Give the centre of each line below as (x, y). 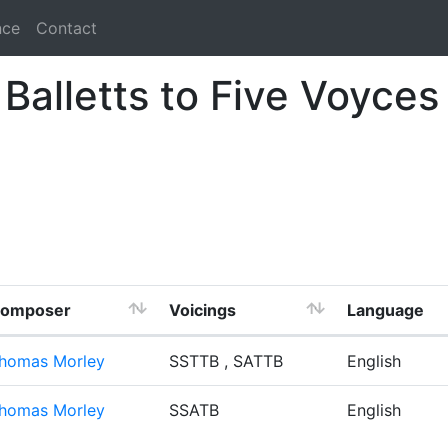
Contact (67, 28)
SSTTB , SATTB (226, 361)
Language (385, 310)
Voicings (202, 310)
